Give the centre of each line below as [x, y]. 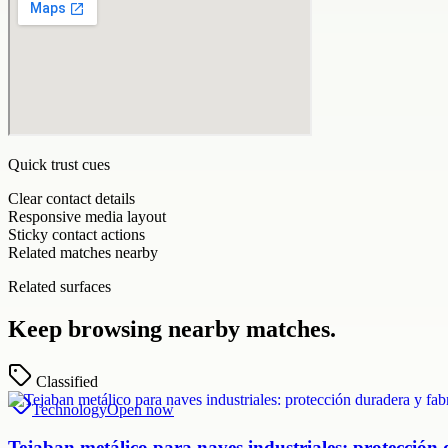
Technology [69, 409]
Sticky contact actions [76, 234]
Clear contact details [71, 198]
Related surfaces [59, 286]
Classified [67, 381]
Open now [140, 409]
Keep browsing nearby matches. [172, 328]
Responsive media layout [87, 216]
